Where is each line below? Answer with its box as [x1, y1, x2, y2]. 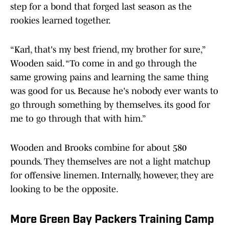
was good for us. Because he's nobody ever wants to [10, 86, 218, 97]
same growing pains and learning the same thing [10, 72, 209, 83]
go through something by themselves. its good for [10, 100, 210, 110]
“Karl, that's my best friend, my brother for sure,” [10, 44, 205, 55]
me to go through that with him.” [10, 113, 146, 124]
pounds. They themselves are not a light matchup [10, 156, 210, 167]
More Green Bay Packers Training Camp [10, 214, 214, 226]
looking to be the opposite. [10, 184, 119, 195]
